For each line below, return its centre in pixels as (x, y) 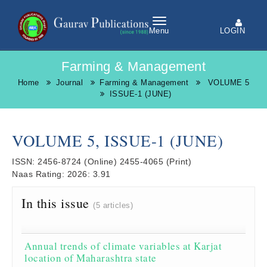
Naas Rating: (40, 174)
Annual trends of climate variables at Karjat (123, 246)
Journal (69, 83)
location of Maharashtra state (91, 258)
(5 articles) (113, 205)
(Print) (178, 162)
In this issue (57, 203)
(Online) (100, 162)
